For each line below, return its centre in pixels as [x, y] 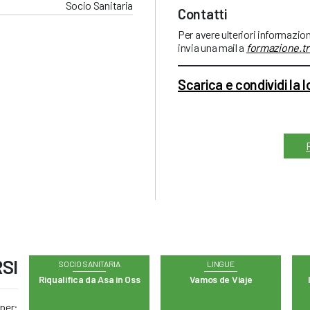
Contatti [202, 14]
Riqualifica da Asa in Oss [89, 280]
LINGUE [221, 264]
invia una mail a [212, 48]
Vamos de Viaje [221, 280]
